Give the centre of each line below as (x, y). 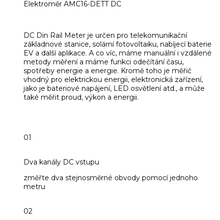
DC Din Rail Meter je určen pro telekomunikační (105, 35)
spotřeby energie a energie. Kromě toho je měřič (108, 70)
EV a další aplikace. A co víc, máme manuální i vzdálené (118, 53)
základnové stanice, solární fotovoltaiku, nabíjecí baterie (118, 44)
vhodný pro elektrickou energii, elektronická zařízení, (113, 79)
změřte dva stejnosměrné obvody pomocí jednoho (111, 178)
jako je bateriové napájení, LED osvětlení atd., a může (114, 88)
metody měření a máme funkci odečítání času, (104, 62)
